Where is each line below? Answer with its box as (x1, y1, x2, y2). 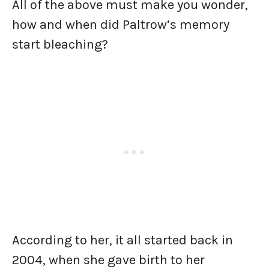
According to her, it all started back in (12, 232, 233, 248)
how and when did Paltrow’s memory (12, 17, 229, 32)
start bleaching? (12, 37, 108, 52)
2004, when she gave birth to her (12, 252, 205, 268)
